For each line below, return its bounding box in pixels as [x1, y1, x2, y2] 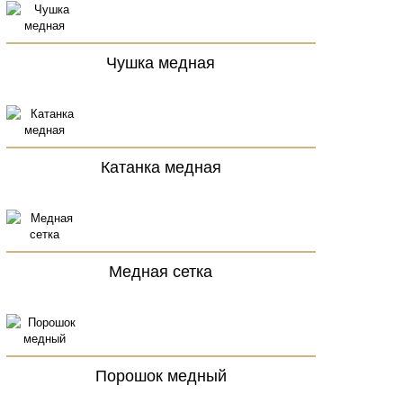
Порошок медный [94, 363, 227, 386]
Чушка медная [106, 49, 215, 73]
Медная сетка [109, 258, 212, 282]
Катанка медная [100, 154, 221, 177]
